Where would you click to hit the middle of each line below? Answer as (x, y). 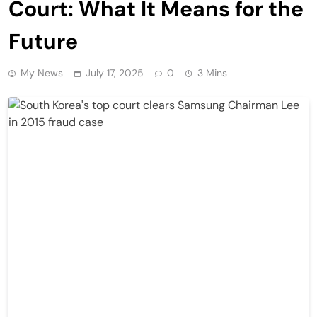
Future (43, 41)
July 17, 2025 (115, 73)
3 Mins (212, 73)
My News (42, 73)
